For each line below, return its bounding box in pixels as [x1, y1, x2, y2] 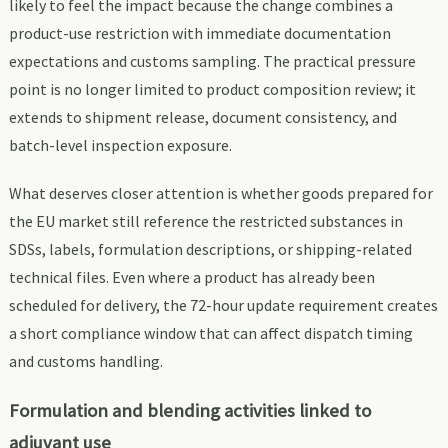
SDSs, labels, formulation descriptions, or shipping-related [8, 238, 412, 259]
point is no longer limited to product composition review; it [8, 78, 416, 99]
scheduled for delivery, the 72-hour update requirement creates [8, 294, 438, 315]
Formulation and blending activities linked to [8, 398, 371, 422]
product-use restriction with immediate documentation [8, 22, 391, 43]
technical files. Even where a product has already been [8, 266, 375, 287]
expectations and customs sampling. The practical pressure [8, 50, 416, 71]
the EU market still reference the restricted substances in [8, 210, 403, 231]
